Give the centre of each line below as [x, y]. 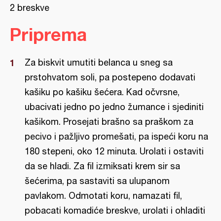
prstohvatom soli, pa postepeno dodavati [110, 77]
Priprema [48, 34]
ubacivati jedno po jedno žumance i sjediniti [114, 107]
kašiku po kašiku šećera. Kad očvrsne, [102, 92]
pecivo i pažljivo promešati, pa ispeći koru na [116, 136]
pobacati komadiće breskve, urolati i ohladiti [115, 210]
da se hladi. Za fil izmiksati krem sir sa [102, 166]
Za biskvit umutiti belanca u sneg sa [99, 62]
